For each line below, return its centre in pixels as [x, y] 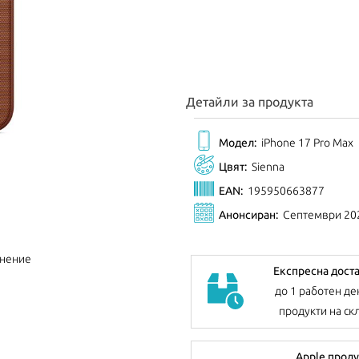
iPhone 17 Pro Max [307, 142]
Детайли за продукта [250, 101]
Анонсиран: [248, 214]
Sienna [268, 166]
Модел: [238, 142]
